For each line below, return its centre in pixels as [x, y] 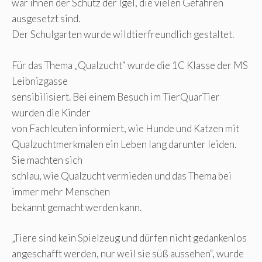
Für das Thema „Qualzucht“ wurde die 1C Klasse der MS [130, 65]
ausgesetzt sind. [46, 19]
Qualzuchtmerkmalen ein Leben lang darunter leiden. [124, 144]
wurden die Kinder [51, 112]
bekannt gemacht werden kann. [77, 207]
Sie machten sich [47, 160]
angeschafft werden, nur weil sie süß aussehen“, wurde [128, 254]
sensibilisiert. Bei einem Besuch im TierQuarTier [116, 96]
